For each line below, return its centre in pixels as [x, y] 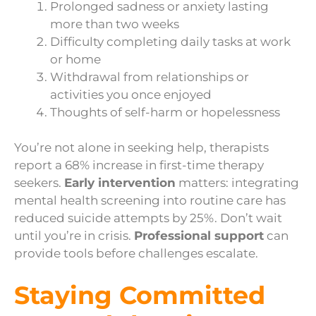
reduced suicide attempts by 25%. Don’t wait [148, 218]
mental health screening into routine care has [150, 201]
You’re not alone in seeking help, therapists [141, 148]
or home [75, 59]
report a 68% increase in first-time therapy [139, 165]
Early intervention [120, 183]
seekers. [39, 183]
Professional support [199, 236]
